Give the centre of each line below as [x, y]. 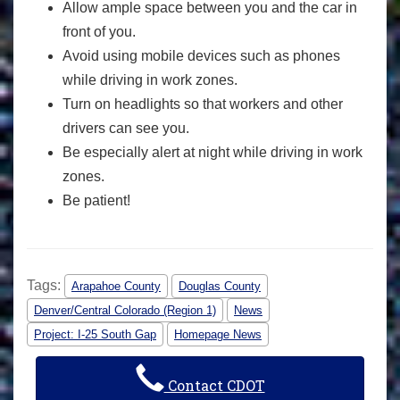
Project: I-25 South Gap [95, 335]
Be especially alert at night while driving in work [212, 152]
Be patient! [96, 200]
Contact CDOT [214, 386]
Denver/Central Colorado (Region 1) [125, 311]
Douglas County [220, 287]
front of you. [99, 31]
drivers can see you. [126, 128]
